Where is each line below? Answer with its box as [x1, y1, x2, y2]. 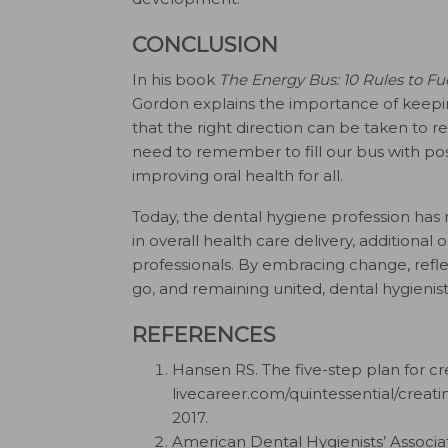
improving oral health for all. [132, 166, 347, 185]
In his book [132, 70, 219, 89]
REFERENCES [132, 322, 276, 347]
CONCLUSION [132, 32, 278, 57]
